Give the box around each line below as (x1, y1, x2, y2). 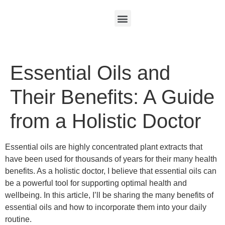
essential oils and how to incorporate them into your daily (5, 203, 206, 211)
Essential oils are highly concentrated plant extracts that (5, 143, 202, 151)
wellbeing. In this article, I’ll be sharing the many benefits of (5, 191, 213, 199)
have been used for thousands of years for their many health (5, 155, 217, 163)
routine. (5, 215, 32, 223)
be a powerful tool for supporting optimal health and (5, 179, 187, 187)
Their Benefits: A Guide (10, 86, 214, 108)
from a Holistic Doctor (10, 110, 201, 132)
